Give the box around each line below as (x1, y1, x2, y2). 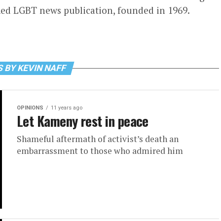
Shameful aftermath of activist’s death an (17, 133, 179, 145)
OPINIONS (17, 105, 43, 111)
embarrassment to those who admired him (17, 145, 183, 156)
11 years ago (51, 105, 82, 111)
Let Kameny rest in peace (17, 111, 148, 131)
